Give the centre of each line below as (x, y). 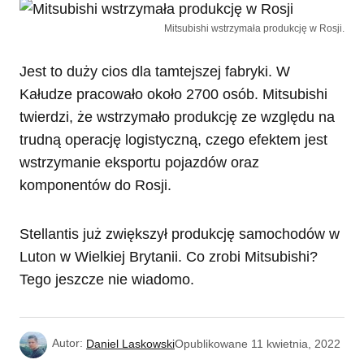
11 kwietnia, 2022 (296, 343)
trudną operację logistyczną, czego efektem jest (173, 140)
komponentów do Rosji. (95, 186)
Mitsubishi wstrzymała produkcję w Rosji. (254, 29)
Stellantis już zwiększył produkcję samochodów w (180, 234)
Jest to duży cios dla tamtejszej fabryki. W (155, 72)
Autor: (67, 343)
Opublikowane (211, 343)
